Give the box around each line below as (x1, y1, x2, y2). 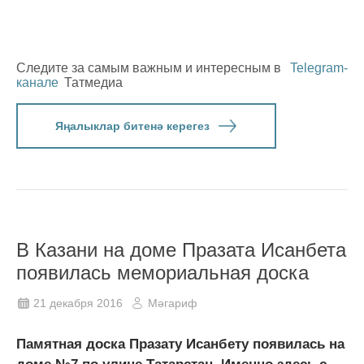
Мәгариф (148, 296, 197, 310)
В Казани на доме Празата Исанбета (16, 238, 346, 261)
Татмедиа (64, 75, 123, 89)
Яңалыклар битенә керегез (54, 119, 210, 132)
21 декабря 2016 (33, 296, 123, 310)
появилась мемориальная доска (16, 261, 309, 284)
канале (16, 75, 58, 89)
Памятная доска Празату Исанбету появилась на (16, 336, 344, 352)
